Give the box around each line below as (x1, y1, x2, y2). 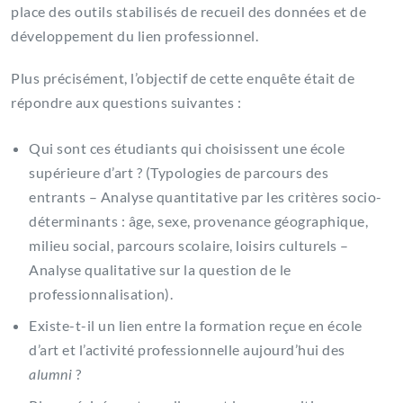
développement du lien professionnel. (11, 27, 258, 45)
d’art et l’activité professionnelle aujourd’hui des (29, 341, 345, 359)
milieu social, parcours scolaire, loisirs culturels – (29, 237, 349, 255)
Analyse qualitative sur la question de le (29, 261, 291, 279)
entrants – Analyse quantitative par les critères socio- (29, 188, 382, 206)
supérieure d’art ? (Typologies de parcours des (29, 164, 328, 182)
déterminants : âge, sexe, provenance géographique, (29, 212, 368, 230)
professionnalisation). (29, 285, 176, 303)
